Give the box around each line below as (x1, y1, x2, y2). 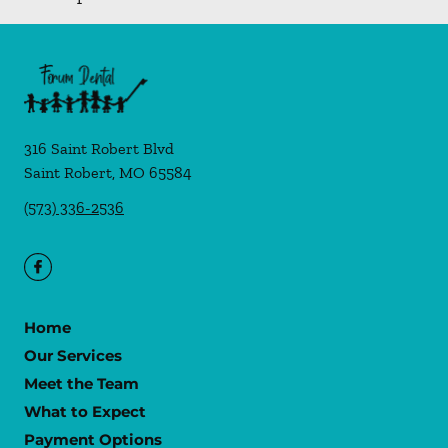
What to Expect (24, 402, 146, 421)
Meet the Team (24, 374, 139, 393)
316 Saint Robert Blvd (24, 139, 174, 158)
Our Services (24, 346, 122, 365)
